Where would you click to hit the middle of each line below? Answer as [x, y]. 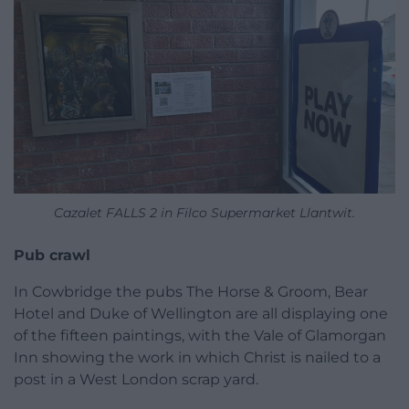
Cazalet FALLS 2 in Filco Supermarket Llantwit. [204, 212]
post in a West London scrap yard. [136, 379]
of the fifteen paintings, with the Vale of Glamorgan [200, 335]
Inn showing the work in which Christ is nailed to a [197, 357]
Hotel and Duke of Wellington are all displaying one [201, 313]
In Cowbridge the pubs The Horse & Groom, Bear [191, 291]
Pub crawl [52, 255]
